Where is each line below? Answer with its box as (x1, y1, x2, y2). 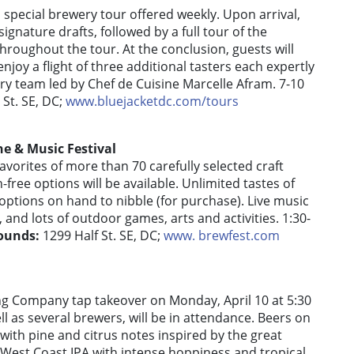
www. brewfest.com (164, 227, 280, 245)
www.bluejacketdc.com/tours (66, 92, 239, 111)
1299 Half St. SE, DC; (40, 227, 164, 245)
